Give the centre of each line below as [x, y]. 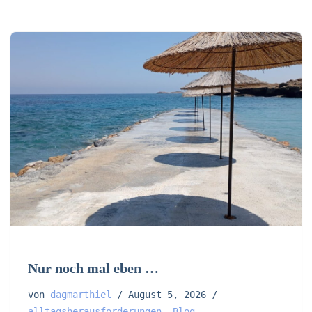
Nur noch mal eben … [93, 268]
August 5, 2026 [167, 295]
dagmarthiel [81, 295]
